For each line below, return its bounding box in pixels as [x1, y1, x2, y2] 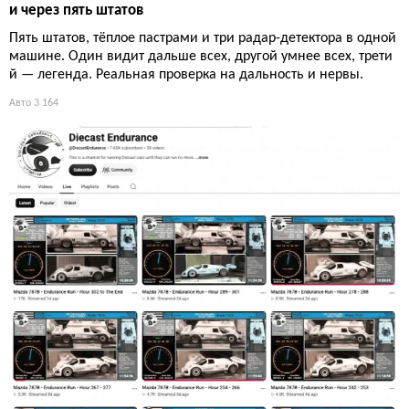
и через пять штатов [9, 3, 143, 19]
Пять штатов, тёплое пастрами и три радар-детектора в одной [9, 31, 396, 47]
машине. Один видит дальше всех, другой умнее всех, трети [9, 49, 393, 65]
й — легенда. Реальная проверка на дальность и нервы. [9, 68, 363, 83]
